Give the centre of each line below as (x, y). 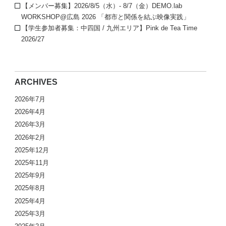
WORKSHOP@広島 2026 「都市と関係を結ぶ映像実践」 (109, 17)
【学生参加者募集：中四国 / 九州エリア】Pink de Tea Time (110, 28)
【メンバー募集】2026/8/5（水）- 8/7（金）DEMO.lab (102, 6)
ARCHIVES (36, 82)
